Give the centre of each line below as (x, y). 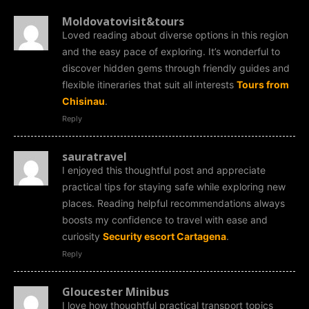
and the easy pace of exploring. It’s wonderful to (171, 51)
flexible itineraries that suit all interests (149, 84)
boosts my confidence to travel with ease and (165, 219)
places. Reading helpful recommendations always (173, 203)
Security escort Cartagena (165, 236)
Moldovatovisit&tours (123, 21)
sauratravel (94, 156)
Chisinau (83, 101)
